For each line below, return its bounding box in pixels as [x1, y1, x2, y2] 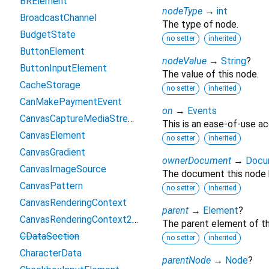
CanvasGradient [20, 147, 85, 158]
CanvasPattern [20, 180, 83, 192]
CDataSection [20, 231, 79, 242]
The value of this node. [162, 68, 259, 80]
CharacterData [20, 247, 82, 259]
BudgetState [20, 29, 76, 40]
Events [187, 105, 217, 117]
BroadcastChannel [20, 12, 97, 23]
